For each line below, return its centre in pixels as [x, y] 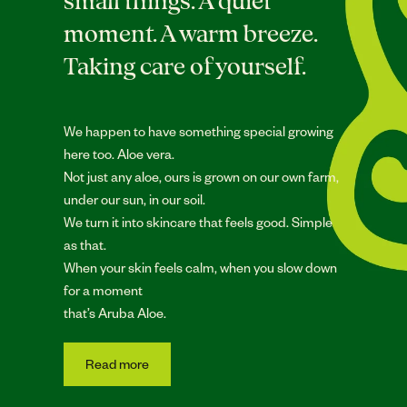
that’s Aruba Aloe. [115, 312]
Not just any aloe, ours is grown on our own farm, [201, 176]
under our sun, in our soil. [134, 199]
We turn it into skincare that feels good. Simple [198, 221]
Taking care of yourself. [185, 66]
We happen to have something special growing [199, 130]
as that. [85, 244]
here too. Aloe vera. [119, 153]
